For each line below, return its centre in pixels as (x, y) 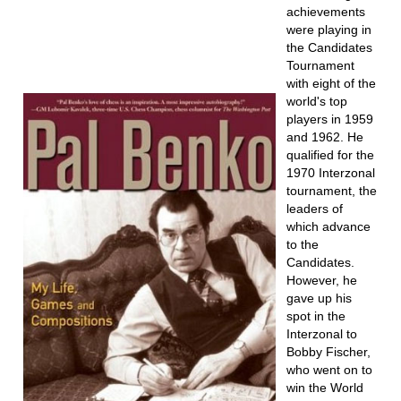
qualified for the (330, 155)
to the (302, 244)
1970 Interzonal (330, 173)
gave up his (319, 298)
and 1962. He (324, 137)
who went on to (329, 370)
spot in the (316, 316)
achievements (325, 12)
